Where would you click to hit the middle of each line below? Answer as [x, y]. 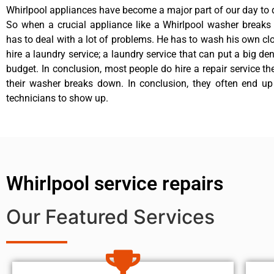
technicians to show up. [57, 98]
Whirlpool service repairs [115, 184]
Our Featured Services [110, 217]
